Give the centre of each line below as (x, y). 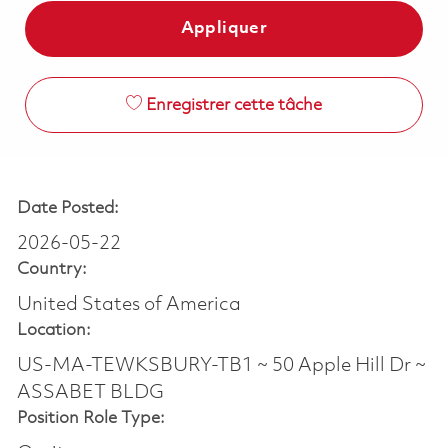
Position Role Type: (90, 418)
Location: (53, 330)
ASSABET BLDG (90, 392)
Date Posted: (67, 208)
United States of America (128, 304)
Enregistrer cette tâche (233, 105)
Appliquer (224, 28)
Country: (51, 269)
